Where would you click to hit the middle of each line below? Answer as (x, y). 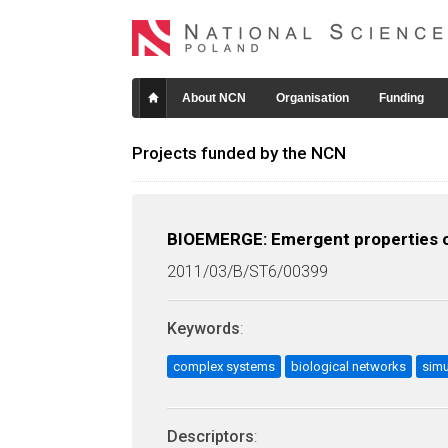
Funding (401, 98)
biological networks (348, 366)
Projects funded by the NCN (239, 153)
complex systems (224, 366)
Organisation (312, 98)
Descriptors (210, 436)
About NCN (214, 98)
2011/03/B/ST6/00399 (247, 271)
